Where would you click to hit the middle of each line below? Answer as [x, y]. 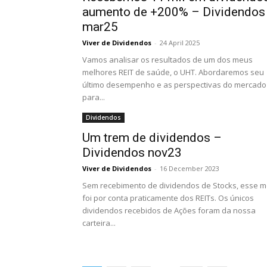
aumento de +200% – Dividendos [174, 12]
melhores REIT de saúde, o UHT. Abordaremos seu [173, 72]
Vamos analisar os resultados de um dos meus [167, 60]
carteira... [99, 223]
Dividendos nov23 [132, 153]
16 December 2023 [190, 168]
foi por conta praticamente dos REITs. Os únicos [168, 198]
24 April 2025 [180, 43]
